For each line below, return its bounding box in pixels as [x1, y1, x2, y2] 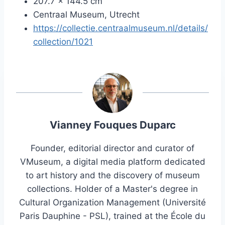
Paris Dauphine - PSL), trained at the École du [20, 211, 205, 221]
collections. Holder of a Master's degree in [27, 184, 198, 194]
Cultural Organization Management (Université [19, 197, 206, 208]
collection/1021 [33, 36, 93, 47]
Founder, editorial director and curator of [31, 143, 194, 154]
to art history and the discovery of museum [25, 170, 200, 181]
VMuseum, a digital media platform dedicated [20, 157, 205, 167]
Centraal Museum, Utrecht [33, 9, 140, 20]
